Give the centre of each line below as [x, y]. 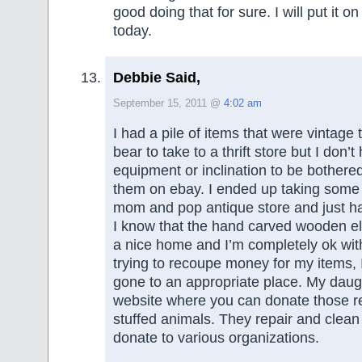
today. [133, 31]
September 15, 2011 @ [168, 103]
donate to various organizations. [216, 338]
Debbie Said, [157, 77]
